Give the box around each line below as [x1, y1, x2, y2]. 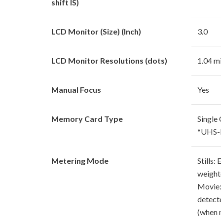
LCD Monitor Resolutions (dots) [51, 55, 167, 65]
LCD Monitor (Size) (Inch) [51, 26, 141, 36]
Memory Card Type [51, 113, 123, 123]
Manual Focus [51, 84, 101, 94]
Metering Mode [51, 155, 109, 165]
